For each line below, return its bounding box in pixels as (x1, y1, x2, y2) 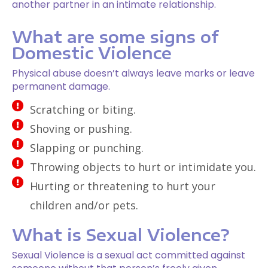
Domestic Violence (12, 42, 172, 63)
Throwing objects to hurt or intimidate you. (30, 159, 256, 174)
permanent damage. (12, 79, 110, 93)
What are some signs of (12, 26, 219, 47)
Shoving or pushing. (30, 121, 132, 136)
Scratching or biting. (30, 102, 136, 117)
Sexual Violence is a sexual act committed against (12, 248, 245, 262)
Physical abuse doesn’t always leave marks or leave (12, 66, 255, 80)
